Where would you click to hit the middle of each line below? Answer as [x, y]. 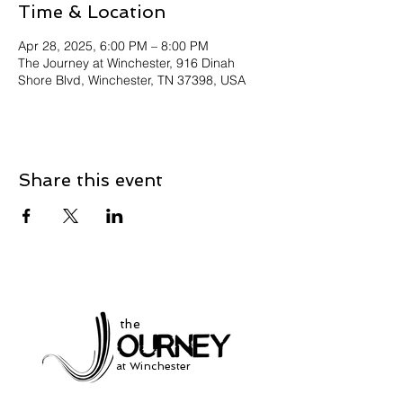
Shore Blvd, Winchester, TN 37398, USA [132, 80]
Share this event [90, 180]
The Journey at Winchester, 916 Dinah [126, 63]
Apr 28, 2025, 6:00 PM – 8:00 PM [113, 46]
